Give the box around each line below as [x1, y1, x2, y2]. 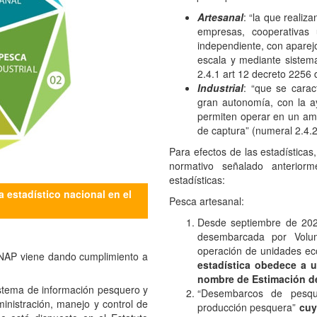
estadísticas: [169, 171, 225, 185]
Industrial [197, 79, 243, 93]
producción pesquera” [197, 298, 299, 313]
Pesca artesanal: [169, 192, 244, 207]
